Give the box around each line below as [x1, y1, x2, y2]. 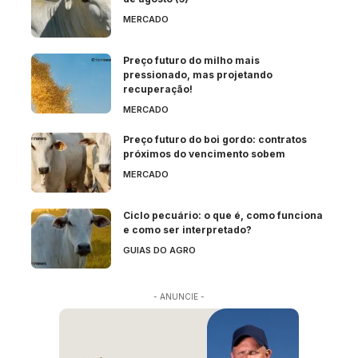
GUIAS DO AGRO [123, 244, 196, 256]
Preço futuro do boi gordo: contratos [123, 133, 307, 145]
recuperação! [123, 82, 193, 95]
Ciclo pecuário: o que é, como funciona [123, 209, 323, 221]
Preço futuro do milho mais [123, 54, 260, 66]
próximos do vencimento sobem [123, 147, 285, 160]
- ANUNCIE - [153, 291, 205, 301]
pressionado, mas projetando [123, 68, 272, 81]
